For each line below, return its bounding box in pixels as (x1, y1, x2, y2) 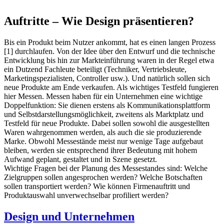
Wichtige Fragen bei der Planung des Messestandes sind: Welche (4, 164, 207, 173)
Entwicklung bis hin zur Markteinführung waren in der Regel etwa (4, 56, 214, 65)
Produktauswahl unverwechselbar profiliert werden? (4, 191, 168, 200)
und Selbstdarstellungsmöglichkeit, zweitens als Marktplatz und (4, 110, 203, 119)
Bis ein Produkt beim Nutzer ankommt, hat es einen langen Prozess (4, 38, 215, 47)
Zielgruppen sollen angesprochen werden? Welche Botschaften (4, 173, 202, 182)
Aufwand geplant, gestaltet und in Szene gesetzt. (4, 155, 157, 164)
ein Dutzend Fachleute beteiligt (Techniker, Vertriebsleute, (4, 65, 186, 74)
